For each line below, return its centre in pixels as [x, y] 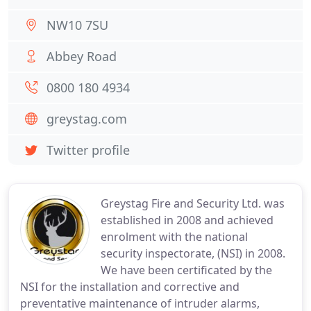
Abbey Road [82, 56]
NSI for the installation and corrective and [130, 287]
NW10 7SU [77, 25]
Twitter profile [88, 150]
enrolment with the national [174, 237]
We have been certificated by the [186, 270]
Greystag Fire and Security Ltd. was [193, 203]
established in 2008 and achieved [187, 220]
